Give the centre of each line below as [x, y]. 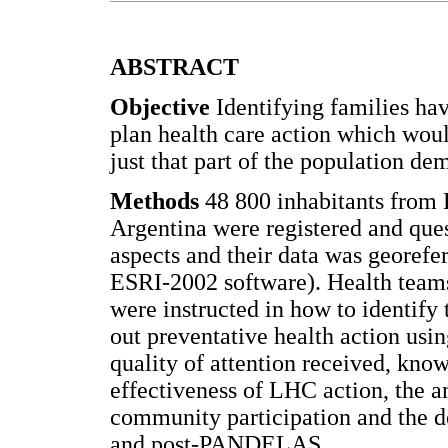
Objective [163, 107]
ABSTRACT [174, 67]
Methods [157, 200]
